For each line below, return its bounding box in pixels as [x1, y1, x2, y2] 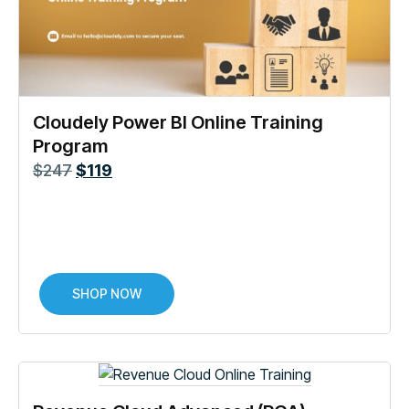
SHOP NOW [72, 286, 142, 302]
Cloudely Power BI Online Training [33, 110, 323, 133]
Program [33, 134, 108, 157]
